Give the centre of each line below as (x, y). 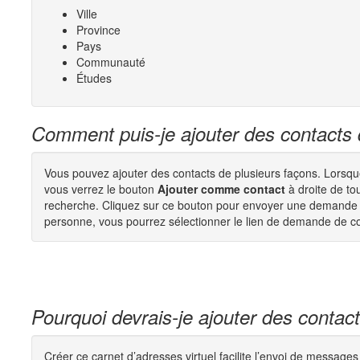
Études (94, 78)
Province (98, 30)
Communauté (111, 62)
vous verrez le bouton (101, 189)
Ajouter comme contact (221, 189)
